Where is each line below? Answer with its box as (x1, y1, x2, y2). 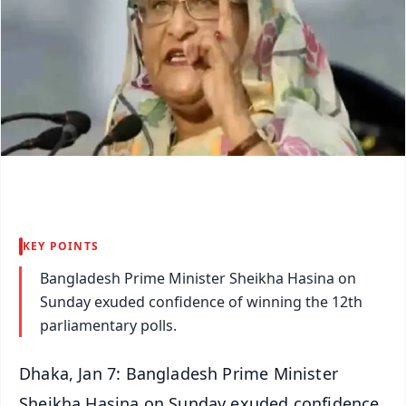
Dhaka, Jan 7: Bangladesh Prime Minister (19, 362, 339, 384)
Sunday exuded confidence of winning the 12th (40, 291, 362, 312)
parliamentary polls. (40, 314, 177, 335)
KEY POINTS (23, 237, 99, 254)
